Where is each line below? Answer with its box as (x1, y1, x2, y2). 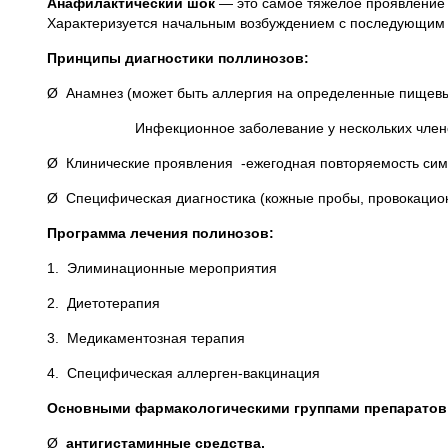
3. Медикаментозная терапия (47, 330, 245, 346)
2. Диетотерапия (47, 295, 160, 311)
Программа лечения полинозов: (47, 225, 274, 241)
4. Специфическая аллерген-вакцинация (47, 365, 320, 381)
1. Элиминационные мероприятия (47, 260, 277, 276)
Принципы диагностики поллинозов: (47, 50, 317, 66)
